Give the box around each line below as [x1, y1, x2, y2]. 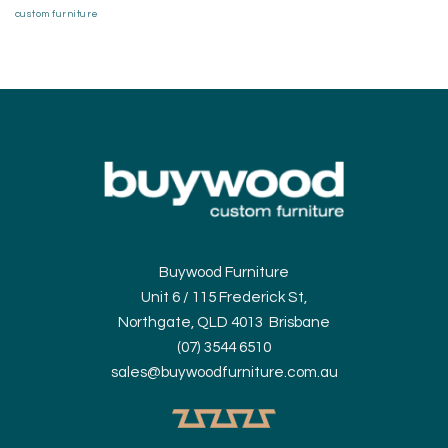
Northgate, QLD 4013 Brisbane [118, 314, 330, 330]
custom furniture [14, 9, 99, 20]
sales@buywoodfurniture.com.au [110, 364, 338, 380]
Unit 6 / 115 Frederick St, [141, 289, 307, 305]
